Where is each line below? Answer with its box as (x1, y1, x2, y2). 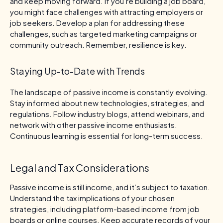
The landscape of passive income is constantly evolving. (10, 87, 208, 97)
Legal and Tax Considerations (10, 161, 149, 174)
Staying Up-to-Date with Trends (10, 65, 145, 77)
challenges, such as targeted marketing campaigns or (10, 28, 197, 38)
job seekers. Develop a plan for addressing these (10, 17, 185, 27)
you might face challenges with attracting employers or (10, 6, 203, 16)
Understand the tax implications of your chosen (10, 193, 175, 203)
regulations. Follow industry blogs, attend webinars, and (10, 109, 205, 118)
